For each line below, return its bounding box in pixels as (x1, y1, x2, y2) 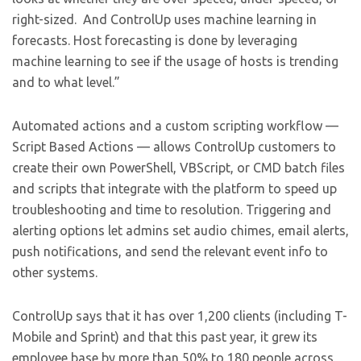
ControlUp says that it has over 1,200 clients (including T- (12, 309, 347, 323)
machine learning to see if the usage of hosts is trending (12, 54, 338, 68)
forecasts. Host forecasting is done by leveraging (12, 33, 297, 48)
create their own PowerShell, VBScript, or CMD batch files (12, 160, 345, 175)
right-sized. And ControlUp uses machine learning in (12, 12, 317, 27)
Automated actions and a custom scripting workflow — (12, 118, 338, 133)
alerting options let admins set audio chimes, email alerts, (12, 223, 349, 238)
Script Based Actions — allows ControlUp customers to (12, 139, 336, 154)
